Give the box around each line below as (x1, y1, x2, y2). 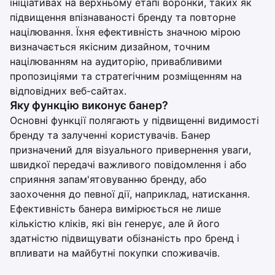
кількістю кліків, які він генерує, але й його (10, 217, 220, 230)
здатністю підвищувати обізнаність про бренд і (10, 232, 239, 244)
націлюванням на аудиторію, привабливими (10, 55, 222, 68)
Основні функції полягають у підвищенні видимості (10, 114, 259, 126)
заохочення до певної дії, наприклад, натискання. (10, 188, 250, 200)
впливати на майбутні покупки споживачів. (10, 247, 220, 259)
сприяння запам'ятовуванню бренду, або (10, 173, 207, 185)
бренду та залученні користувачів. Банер (10, 129, 211, 141)
